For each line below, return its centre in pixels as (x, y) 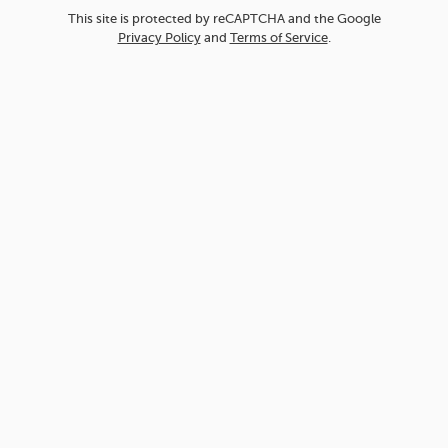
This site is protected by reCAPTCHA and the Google (224, 19)
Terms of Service (278, 38)
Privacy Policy (159, 38)
